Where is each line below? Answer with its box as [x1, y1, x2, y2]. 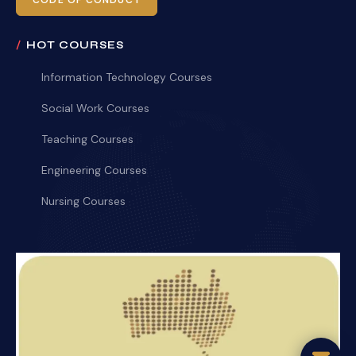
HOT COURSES [26, 39, 125, 52]
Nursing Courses [41, 194, 126, 208]
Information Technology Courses [41, 70, 212, 84]
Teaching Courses [41, 132, 133, 146]
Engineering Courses [41, 163, 147, 177]
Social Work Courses [41, 101, 149, 115]
